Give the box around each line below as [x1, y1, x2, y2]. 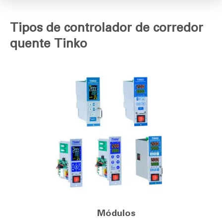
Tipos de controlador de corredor [10, 20, 203, 35]
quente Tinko [10, 36, 87, 51]
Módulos [97, 207, 135, 219]
